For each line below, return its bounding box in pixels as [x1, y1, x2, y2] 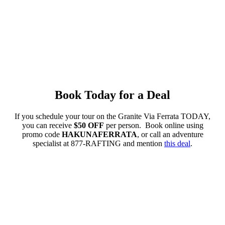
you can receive [22, 121, 74, 130]
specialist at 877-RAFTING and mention [33, 139, 164, 148]
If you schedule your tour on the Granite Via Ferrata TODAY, [15, 112, 210, 121]
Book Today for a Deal [55, 88, 170, 102]
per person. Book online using [103, 121, 203, 130]
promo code [22, 130, 62, 139]
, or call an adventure [137, 130, 203, 139]
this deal [164, 139, 190, 148]
